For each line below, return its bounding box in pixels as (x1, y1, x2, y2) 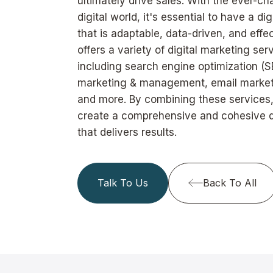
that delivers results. (77, 126, 177, 138)
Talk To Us (97, 177, 148, 189)
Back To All (203, 177, 257, 189)
